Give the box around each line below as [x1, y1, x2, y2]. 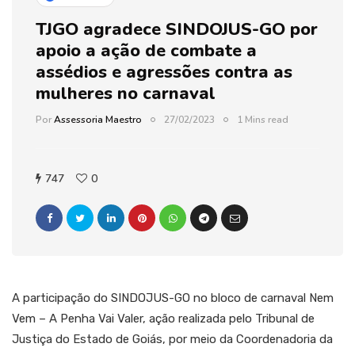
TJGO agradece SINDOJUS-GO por [36, 17, 318, 41]
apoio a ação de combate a [36, 38, 257, 63]
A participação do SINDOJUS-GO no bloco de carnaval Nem [12, 290, 334, 305]
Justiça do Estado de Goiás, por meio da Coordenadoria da [12, 331, 333, 346]
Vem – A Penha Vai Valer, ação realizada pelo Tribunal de [12, 311, 315, 326]
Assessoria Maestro [54, 113, 142, 126]
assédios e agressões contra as [36, 59, 292, 84]
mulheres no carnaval [36, 81, 216, 105]
